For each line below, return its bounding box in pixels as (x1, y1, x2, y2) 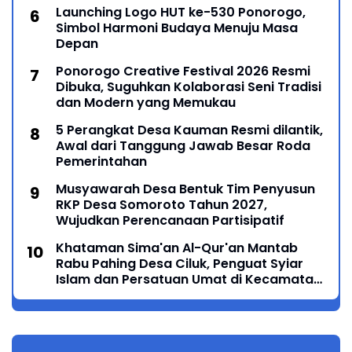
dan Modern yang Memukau (56, 93, 236, 112)
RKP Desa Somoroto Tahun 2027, (56, 196, 267, 214)
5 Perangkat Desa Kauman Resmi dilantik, (56, 121, 323, 140)
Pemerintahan (56, 152, 147, 171)
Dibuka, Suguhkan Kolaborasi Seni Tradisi (56, 78, 321, 97)
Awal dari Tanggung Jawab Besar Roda (56, 137, 310, 156)
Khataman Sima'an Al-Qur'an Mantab (56, 239, 298, 258)
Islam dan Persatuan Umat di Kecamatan (56, 270, 321, 289)
